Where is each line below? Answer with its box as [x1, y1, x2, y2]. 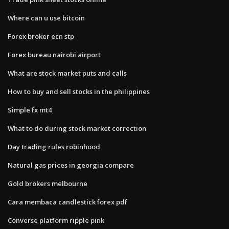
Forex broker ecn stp [8, 31, 74, 41]
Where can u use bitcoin [8, 13, 85, 22]
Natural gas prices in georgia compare [8, 160, 134, 170]
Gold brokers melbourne [8, 178, 87, 188]
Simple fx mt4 [8, 105, 52, 114]
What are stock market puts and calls [8, 68, 127, 78]
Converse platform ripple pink [8, 215, 104, 225]
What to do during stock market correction [8, 123, 146, 133]
